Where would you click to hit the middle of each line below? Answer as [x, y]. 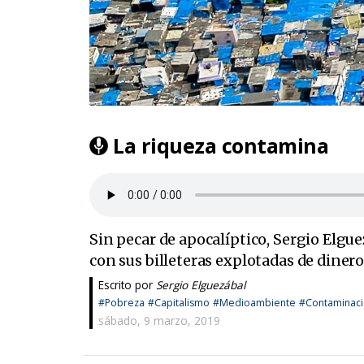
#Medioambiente [254, 303]
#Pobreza [121, 303]
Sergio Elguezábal [200, 285]
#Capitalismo [178, 303]
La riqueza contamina [221, 146]
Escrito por [127, 285]
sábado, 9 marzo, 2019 [159, 321]
